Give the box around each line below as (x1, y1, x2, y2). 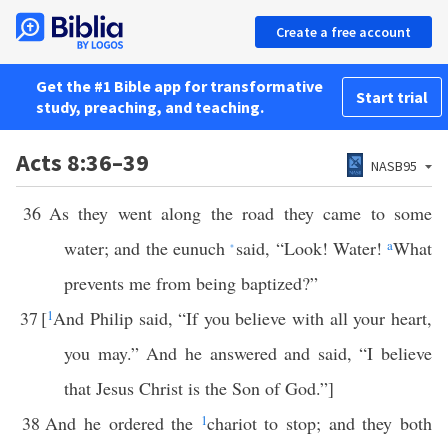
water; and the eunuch (64, 236, 230, 260)
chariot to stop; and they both (206, 411, 433, 435)
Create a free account (276, 23, 411, 41)
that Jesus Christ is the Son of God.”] (64, 376, 334, 400)
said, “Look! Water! (236, 236, 387, 260)
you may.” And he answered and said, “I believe (64, 341, 432, 365)
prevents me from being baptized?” (64, 271, 318, 295)
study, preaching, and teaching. (36, 97, 264, 117)
